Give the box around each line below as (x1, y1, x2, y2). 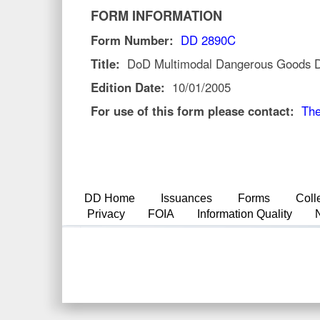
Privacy (87, 208, 125, 220)
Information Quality (197, 208, 292, 220)
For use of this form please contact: (91, 102, 301, 119)
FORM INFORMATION (91, 6, 222, 25)
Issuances (161, 192, 212, 204)
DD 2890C (181, 31, 236, 49)
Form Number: (91, 31, 181, 49)
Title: (91, 55, 124, 72)
